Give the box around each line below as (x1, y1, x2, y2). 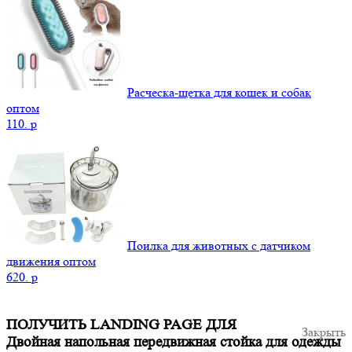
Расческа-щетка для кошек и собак (127, 84, 311, 100)
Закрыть (302, 324, 346, 339)
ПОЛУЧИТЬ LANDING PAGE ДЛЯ (6, 316, 236, 333)
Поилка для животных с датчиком (127, 237, 310, 253)
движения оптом (6, 253, 96, 269)
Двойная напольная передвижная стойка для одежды (6, 333, 341, 350)
